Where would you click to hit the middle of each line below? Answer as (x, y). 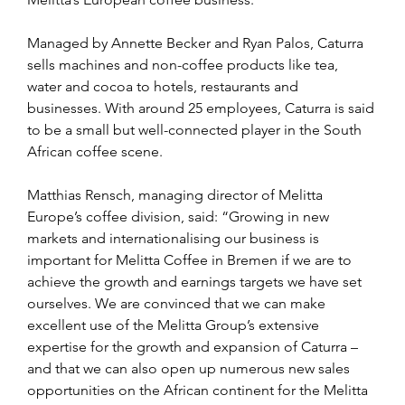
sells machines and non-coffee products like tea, (184, 64)
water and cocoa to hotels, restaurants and (165, 86)
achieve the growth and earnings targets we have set (196, 281)
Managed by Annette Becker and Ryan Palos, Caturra (197, 42)
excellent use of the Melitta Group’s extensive (175, 325)
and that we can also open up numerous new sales (190, 368)
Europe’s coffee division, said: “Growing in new (180, 216)
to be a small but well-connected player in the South (196, 129)
